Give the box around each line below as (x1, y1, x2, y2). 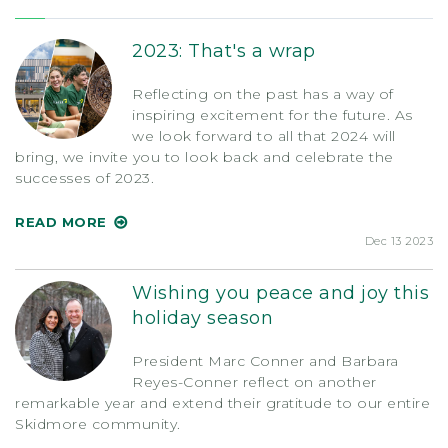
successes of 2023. (15, 168, 154, 187)
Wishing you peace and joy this (132, 281, 429, 304)
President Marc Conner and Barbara (132, 351, 399, 370)
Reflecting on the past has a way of (132, 84, 394, 103)
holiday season (132, 306, 273, 329)
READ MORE (15, 213, 107, 230)
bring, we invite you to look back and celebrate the (15, 147, 394, 166)
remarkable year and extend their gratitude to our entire (15, 393, 430, 412)
